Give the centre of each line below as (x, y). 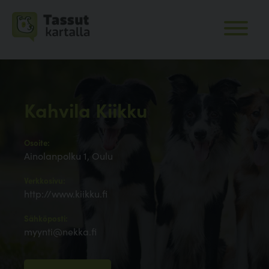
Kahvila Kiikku (86, 110)
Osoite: (37, 143)
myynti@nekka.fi (60, 231)
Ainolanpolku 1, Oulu (68, 156)
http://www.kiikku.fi (66, 194)
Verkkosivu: (45, 181)
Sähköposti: (46, 219)
